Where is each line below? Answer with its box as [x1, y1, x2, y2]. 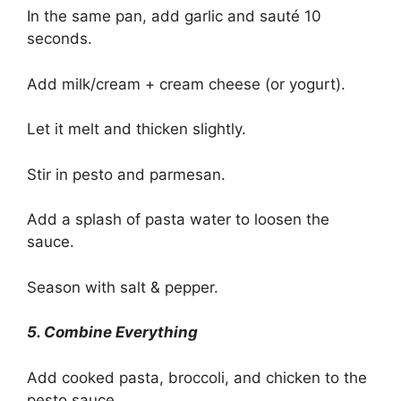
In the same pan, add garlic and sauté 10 [27, 7, 321, 26]
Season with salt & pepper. [27, 277, 218, 296]
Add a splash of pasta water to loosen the [27, 210, 329, 229]
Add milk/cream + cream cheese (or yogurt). [27, 74, 346, 93]
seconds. [27, 30, 92, 48]
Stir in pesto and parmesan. [27, 165, 226, 183]
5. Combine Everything [27, 323, 198, 342]
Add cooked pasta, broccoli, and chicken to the [27, 368, 367, 387]
